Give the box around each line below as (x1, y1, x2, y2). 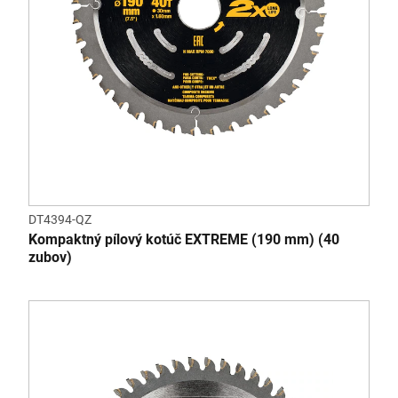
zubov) (28, 249, 72, 266)
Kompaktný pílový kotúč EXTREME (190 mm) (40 (28, 231, 339, 248)
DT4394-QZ (28, 212, 92, 227)
